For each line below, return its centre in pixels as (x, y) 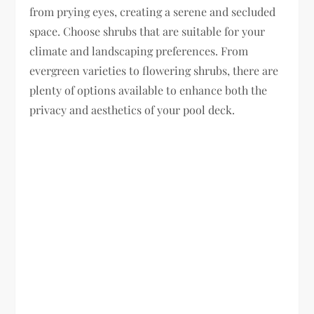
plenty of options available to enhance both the (149, 90)
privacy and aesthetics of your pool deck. (132, 109)
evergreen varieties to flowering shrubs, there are (154, 70)
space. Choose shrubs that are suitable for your (148, 31)
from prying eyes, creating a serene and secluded (153, 11)
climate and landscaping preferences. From (139, 50)
